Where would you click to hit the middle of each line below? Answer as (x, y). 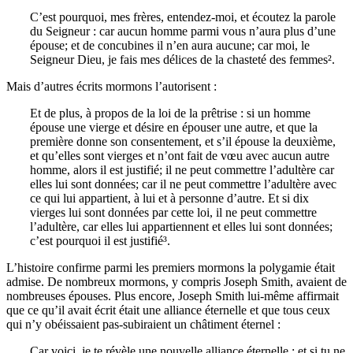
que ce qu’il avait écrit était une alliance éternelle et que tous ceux (168, 310)
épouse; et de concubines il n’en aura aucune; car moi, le (170, 46)
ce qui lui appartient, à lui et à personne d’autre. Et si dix (169, 199)
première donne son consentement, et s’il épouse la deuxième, (183, 142)
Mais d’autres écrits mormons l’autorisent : (111, 87)
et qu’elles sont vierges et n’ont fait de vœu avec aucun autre (180, 156)
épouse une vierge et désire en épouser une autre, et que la (174, 128)
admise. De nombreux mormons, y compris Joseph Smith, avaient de (176, 282)
